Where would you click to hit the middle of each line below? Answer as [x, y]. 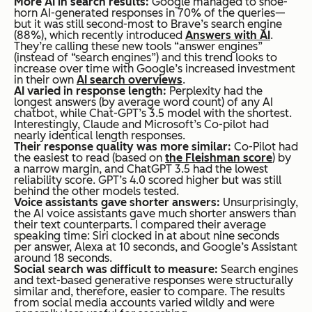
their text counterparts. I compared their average [140, 224]
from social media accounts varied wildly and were [144, 302]
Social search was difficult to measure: [117, 269]
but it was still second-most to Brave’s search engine [148, 24]
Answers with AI [228, 35]
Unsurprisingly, [260, 202]
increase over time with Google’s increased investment [155, 68]
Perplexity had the [216, 91]
